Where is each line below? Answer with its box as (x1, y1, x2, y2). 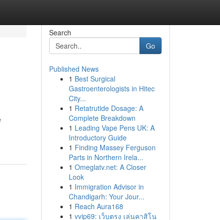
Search (49, 27, 71, 37)
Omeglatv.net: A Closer (74, 162, 146, 172)
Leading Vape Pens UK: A (74, 123, 155, 133)
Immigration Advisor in (74, 182, 144, 192)
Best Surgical (74, 74, 115, 83)
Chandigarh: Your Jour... (68, 192, 144, 201)
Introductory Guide (68, 133, 127, 142)
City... (68, 93, 86, 103)
